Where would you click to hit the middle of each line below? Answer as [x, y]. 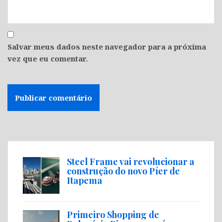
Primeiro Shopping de [113, 215]
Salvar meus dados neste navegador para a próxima [107, 47]
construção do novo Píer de [123, 171]
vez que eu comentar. [48, 59]
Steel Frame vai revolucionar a [131, 162]
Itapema [84, 181]
